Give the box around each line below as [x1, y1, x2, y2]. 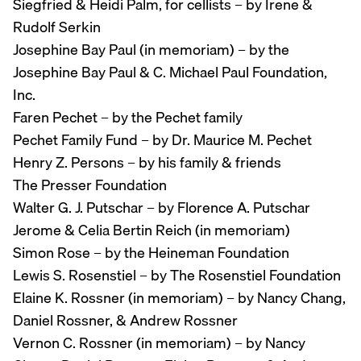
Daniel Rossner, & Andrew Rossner [13, 309, 238, 333]
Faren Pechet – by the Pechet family [13, 106, 243, 130]
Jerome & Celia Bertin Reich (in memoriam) [13, 218, 290, 243]
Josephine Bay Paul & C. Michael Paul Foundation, [13, 60, 327, 85]
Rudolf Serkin [13, 15, 101, 39]
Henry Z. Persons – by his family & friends [13, 151, 281, 175]
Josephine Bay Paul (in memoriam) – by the [13, 38, 289, 62]
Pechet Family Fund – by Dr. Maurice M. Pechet [13, 128, 312, 152]
